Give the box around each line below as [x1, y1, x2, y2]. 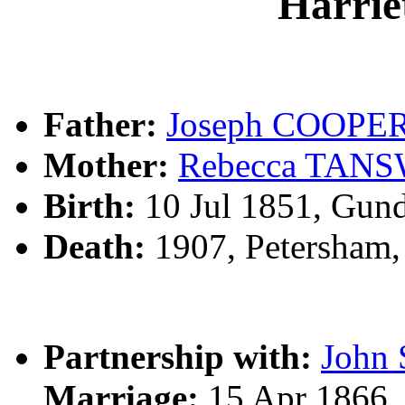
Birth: [43, 185, 136, 225]
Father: [43, 104, 157, 144]
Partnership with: [43, 336, 312, 376]
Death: [43, 226, 146, 266]
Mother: [43, 145, 169, 184]
